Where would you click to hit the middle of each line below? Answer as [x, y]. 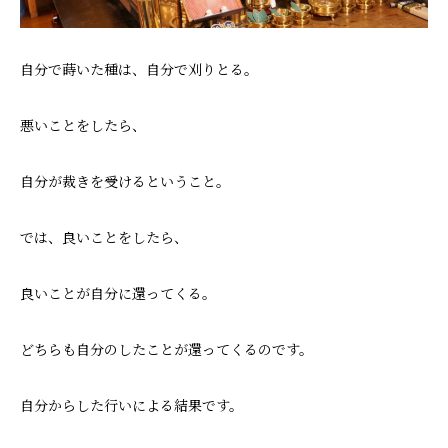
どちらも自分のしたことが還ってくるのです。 [166, 349]
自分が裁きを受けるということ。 [125, 181]
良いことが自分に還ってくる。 [118, 293]
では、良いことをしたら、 [104, 237]
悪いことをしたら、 [83, 125]
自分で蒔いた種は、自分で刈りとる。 [139, 69]
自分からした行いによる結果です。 [131, 405]
